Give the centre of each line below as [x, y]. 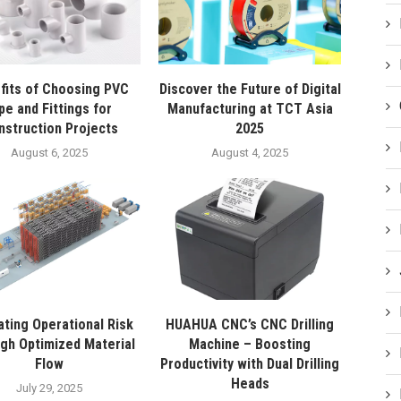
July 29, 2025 [50, 388]
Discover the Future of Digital [250, 90]
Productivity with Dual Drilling [250, 364]
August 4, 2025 [250, 153]
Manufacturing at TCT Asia [250, 109]
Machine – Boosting [250, 345]
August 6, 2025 [50, 153]
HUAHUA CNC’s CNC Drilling [250, 325]
